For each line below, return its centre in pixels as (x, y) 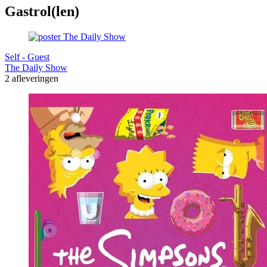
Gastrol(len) (42, 12)
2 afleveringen (32, 78)
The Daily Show (36, 67)
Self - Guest (27, 57)
